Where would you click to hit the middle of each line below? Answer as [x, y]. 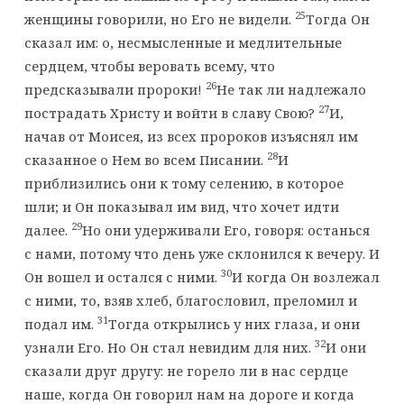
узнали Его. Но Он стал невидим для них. [169, 347]
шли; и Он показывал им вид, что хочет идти [181, 206]
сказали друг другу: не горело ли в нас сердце [186, 370]
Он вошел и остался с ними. [122, 276]
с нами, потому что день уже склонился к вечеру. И [202, 253]
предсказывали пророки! [115, 89]
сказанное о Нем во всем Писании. [145, 159]
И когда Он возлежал [305, 276]
